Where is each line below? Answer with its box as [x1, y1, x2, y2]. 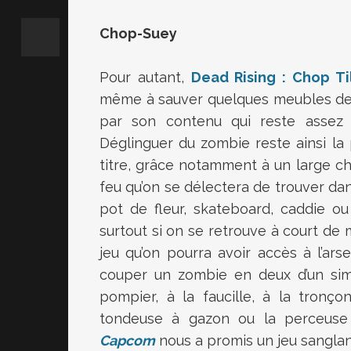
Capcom [100, 332, 155, 349]
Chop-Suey [100, 25, 177, 42]
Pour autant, [100, 69, 191, 85]
